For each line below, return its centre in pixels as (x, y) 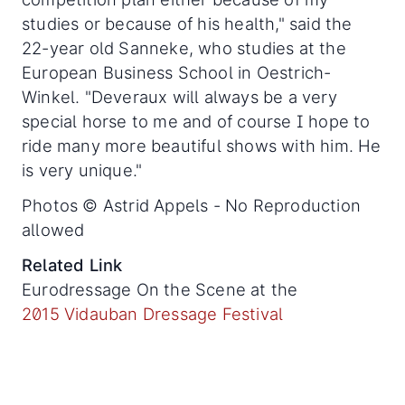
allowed (53, 230)
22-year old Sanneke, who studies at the (184, 48)
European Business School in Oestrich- (177, 73)
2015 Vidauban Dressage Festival (153, 314)
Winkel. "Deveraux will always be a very (179, 97)
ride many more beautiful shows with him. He (202, 146)
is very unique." (82, 170)
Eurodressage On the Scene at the (160, 290)
